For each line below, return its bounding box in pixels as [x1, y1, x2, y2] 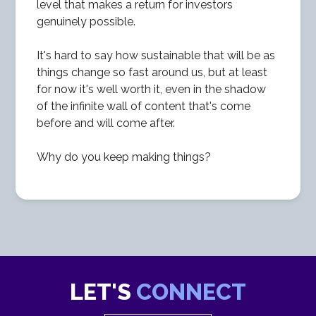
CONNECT [136, 278, 246, 305]
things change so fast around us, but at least [37, 65, 268, 79]
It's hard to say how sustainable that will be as [37, 48, 276, 62]
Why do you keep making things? [37, 150, 212, 164]
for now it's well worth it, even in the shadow [37, 82, 267, 96]
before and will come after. [37, 116, 176, 130]
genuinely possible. [37, 14, 136, 28]
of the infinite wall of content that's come [37, 99, 251, 113]
